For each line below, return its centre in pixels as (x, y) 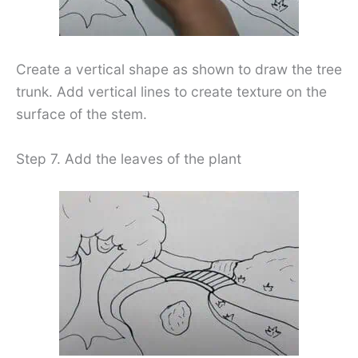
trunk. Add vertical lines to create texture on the (171, 91)
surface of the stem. (82, 113)
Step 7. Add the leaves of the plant (129, 158)
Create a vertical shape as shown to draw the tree (179, 69)
